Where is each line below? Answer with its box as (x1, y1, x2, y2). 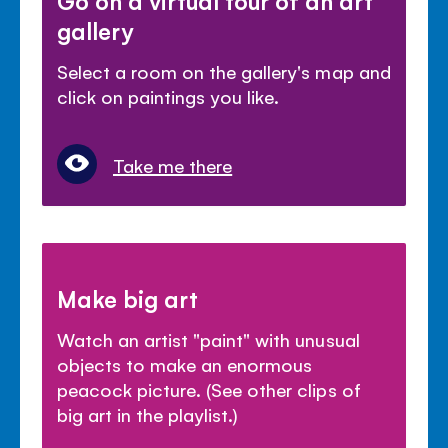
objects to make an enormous (57, 351, 313, 376)
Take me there (113, 152, 233, 177)
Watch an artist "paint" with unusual (57, 326, 360, 351)
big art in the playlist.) (57, 401, 239, 426)
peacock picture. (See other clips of (57, 376, 361, 401)
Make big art (57, 282, 199, 313)
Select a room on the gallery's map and (57, 58, 391, 83)
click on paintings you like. (57, 83, 280, 108)
